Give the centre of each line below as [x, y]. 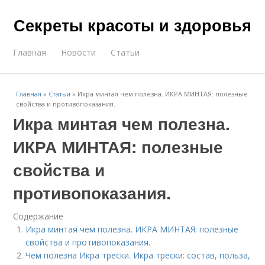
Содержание [38, 216]
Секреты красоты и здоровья [132, 25]
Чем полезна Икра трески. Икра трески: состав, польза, [138, 255]
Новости [79, 52]
